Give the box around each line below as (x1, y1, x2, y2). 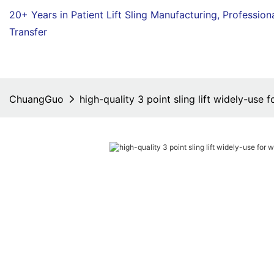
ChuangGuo (9, 93, 64, 105)
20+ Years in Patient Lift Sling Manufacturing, (9, 9, 223, 21)
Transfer (9, 26, 47, 38)
